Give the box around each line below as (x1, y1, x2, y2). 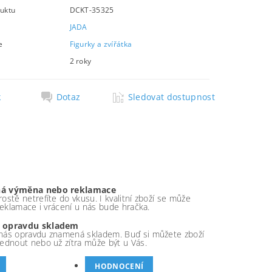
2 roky (69, 56, 92, 66)
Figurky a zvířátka (69, 39, 132, 49)
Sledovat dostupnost (127, 91, 215, 103)
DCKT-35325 (69, 5, 114, 15)
